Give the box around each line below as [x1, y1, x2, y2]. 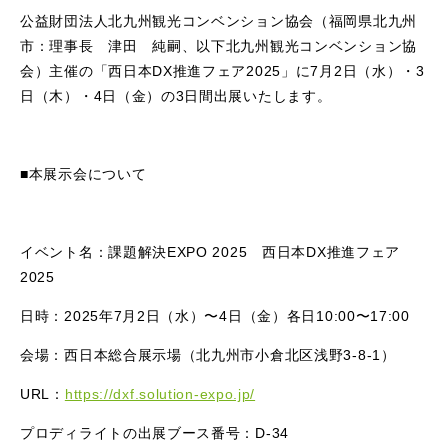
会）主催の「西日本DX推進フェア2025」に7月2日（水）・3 [20, 63, 425, 79]
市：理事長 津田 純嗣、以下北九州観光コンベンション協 [20, 38, 417, 54]
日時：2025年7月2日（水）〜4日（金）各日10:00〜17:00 [20, 308, 410, 324]
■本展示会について [20, 166, 147, 182]
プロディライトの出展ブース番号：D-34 [20, 425, 289, 441]
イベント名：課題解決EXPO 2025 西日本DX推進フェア [20, 244, 400, 260]
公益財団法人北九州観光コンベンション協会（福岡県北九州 [20, 13, 417, 29]
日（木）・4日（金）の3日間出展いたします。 [20, 88, 332, 104]
